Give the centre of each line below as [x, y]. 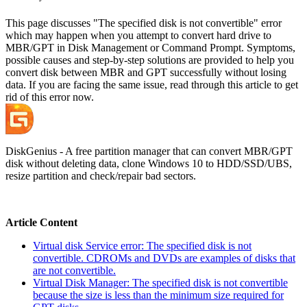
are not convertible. [74, 271]
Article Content [41, 223]
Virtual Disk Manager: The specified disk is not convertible [160, 283]
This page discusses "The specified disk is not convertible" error [144, 23]
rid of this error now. [50, 97]
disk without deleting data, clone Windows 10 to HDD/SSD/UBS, [149, 164]
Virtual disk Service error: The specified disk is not [142, 246]
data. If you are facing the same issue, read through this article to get [152, 85]
